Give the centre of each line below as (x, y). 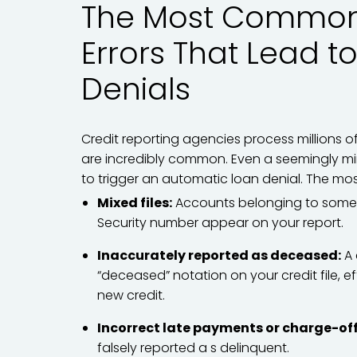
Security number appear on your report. (220, 223)
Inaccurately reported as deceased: (219, 255)
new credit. (131, 295)
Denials (136, 89)
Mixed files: (135, 203)
